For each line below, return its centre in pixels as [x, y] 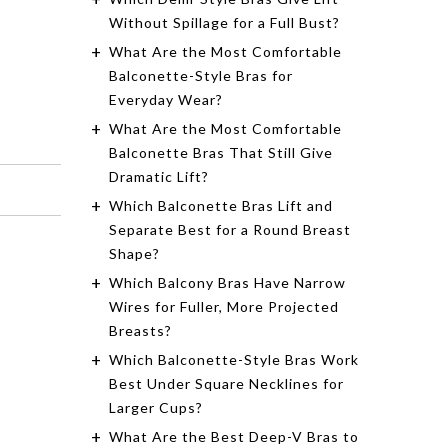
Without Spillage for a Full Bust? [224, 23]
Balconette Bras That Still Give [221, 153]
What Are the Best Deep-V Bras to [234, 437]
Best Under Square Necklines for [226, 384]
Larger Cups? [156, 408]
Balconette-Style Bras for [201, 76]
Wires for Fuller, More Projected [224, 307]
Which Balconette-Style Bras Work [234, 360]
